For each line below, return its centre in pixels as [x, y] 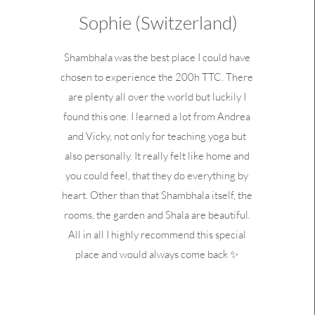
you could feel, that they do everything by [157, 175]
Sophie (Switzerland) [158, 22]
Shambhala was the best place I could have [157, 57]
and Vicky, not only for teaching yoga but [157, 136]
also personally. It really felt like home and [157, 156]
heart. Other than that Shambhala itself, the [157, 195]
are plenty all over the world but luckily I [157, 97]
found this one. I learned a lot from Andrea [157, 116]
